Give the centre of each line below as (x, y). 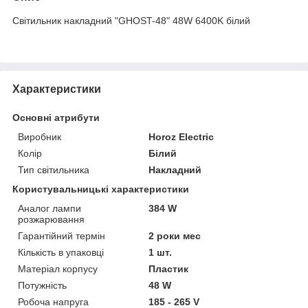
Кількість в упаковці (61, 252)
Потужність (42, 285)
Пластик (169, 268)
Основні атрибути (56, 117)
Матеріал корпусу (58, 268)
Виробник (40, 136)
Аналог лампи (49, 208)
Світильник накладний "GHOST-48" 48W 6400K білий (131, 20)
